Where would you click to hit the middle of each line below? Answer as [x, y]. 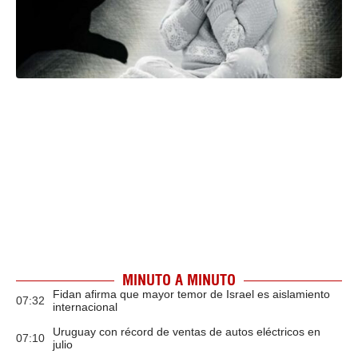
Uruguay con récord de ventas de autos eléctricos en [187, 332]
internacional [85, 307]
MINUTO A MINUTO [179, 280]
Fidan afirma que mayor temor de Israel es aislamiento [191, 294]
